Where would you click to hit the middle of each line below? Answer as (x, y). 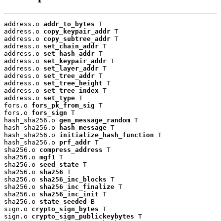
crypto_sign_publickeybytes (83, 216)
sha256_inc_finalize (77, 186)
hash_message (83, 127)
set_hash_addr (69, 53)
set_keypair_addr (75, 61)
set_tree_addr (69, 75)
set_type (59, 98)
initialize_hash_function (107, 135)
